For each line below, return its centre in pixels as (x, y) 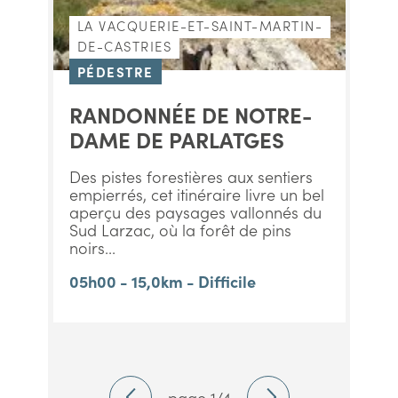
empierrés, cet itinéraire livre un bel (196, 194)
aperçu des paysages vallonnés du (195, 212)
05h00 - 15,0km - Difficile (162, 281)
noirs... (92, 247)
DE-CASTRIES (124, 46)
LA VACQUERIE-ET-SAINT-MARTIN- (199, 25)
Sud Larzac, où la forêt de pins (180, 230)
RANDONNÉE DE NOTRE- (190, 114)
